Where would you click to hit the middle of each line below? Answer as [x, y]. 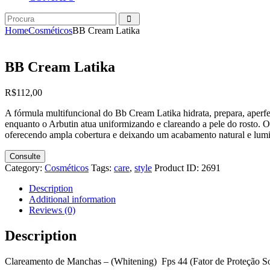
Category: [25, 168]
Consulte [25, 156]
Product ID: [178, 168]
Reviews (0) [52, 210]
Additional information [72, 199]
